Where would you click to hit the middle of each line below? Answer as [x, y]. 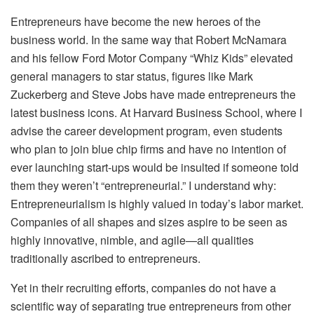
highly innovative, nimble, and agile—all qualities [132, 240]
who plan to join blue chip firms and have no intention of [148, 149]
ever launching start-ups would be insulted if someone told [155, 167]
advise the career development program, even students [146, 130]
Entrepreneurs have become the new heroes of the [136, 21]
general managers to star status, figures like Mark [132, 76]
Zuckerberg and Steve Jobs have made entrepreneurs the [153, 94]
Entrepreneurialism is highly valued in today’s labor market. [157, 203]
